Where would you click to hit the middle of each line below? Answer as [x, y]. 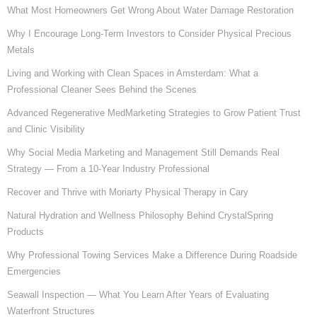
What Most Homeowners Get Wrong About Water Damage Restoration [150, 10]
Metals [21, 50]
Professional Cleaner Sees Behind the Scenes [102, 89]
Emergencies [34, 271]
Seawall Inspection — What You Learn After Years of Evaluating [138, 294]
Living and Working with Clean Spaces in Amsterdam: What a [133, 73]
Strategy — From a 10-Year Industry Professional [108, 168]
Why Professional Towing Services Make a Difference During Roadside [152, 255]
